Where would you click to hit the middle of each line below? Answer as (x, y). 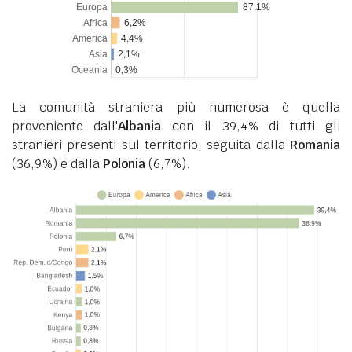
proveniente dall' (65, 126)
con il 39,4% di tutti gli (251, 126)
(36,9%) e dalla (57, 163)
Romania (315, 145)
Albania (140, 126)
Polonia (124, 163)
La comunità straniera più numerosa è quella (176, 107)
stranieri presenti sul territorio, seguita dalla (151, 145)
